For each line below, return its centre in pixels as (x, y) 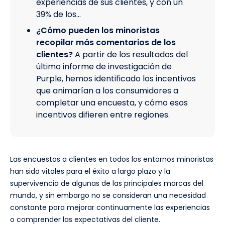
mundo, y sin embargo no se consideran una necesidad (108, 195)
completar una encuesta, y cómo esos (112, 102)
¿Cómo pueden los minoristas (98, 30)
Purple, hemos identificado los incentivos (116, 78)
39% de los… (59, 14)
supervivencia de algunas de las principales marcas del (107, 183)
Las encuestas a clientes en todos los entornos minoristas (112, 159)
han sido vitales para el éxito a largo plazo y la (90, 171)
